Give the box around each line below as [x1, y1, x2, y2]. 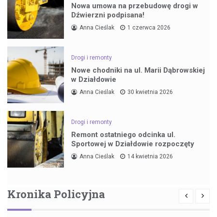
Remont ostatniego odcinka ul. [71, 130, 176, 139]
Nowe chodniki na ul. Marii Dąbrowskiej [71, 66, 205, 75]
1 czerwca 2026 [127, 24, 171, 31]
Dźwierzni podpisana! [71, 11, 145, 20]
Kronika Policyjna [7, 186, 105, 201]
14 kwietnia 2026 [127, 153, 173, 160]
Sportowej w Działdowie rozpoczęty [71, 139, 195, 149]
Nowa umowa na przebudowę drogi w [71, 1, 199, 11]
